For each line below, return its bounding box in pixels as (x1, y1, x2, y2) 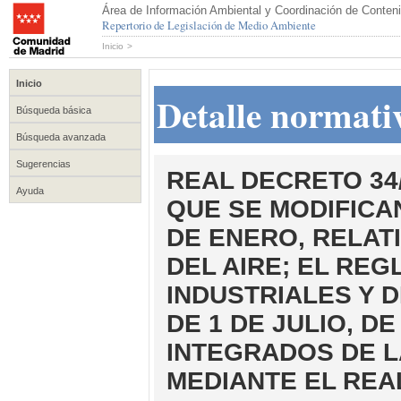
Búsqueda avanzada (16, 132, 106, 142)
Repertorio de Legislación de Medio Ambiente (102, 17, 316, 33)
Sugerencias (16, 158, 71, 169)
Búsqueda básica (16, 105, 91, 115)
